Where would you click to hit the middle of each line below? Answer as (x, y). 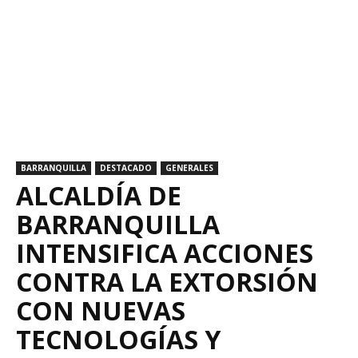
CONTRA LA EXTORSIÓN (167, 282)
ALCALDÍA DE (99, 195)
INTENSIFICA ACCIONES (165, 253)
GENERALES (189, 168)
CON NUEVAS (101, 310)
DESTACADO (126, 168)
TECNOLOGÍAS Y (118, 339)
